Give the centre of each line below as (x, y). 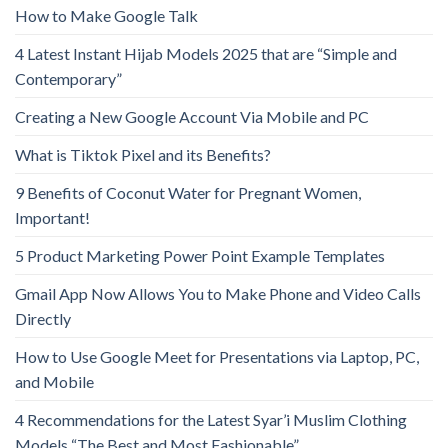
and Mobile (54, 382)
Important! (52, 218)
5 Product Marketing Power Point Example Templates (200, 256)
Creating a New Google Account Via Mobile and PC (192, 117)
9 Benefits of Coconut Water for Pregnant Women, (188, 193)
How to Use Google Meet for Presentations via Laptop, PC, (217, 357)
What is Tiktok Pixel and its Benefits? (143, 155)
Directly (43, 319)
